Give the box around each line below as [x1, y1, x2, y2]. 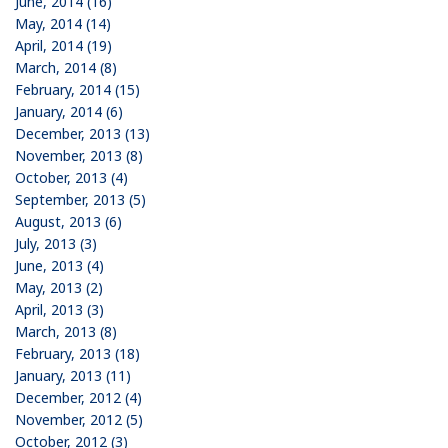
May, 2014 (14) [15, 13, 111, 33]
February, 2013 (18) [15, 343, 140, 363]
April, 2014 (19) [15, 35, 112, 55]
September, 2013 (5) [15, 189, 146, 209]
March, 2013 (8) [15, 321, 117, 341]
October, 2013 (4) [15, 167, 128, 187]
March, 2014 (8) [15, 57, 117, 77]
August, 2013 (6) [15, 211, 122, 231]
